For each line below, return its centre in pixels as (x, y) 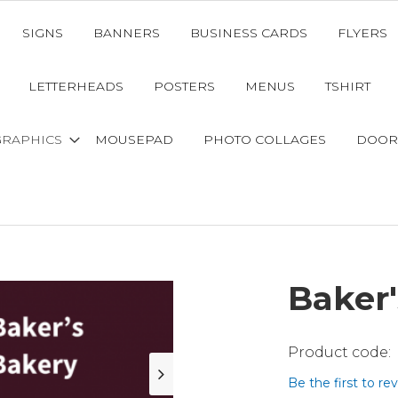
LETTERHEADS (76, 86)
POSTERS (184, 86)
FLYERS (362, 33)
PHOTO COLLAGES (264, 139)
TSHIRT (347, 86)
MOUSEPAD (134, 139)
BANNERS (126, 33)
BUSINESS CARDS (248, 33)
